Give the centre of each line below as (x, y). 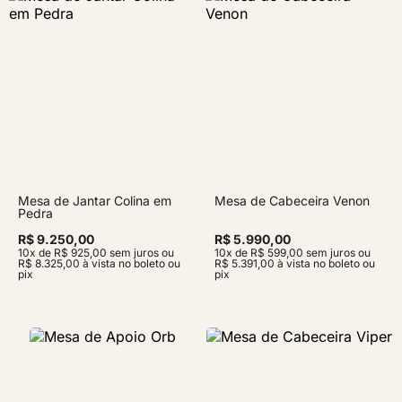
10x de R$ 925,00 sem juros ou (96, 253)
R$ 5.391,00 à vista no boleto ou (295, 263)
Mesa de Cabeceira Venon (292, 201)
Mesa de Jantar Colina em (95, 201)
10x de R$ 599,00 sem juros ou (293, 253)
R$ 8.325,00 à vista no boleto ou (99, 263)
